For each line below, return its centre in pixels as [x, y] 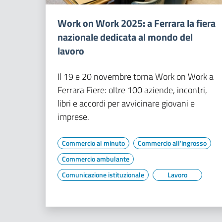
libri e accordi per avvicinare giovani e [126, 103]
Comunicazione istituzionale [103, 174]
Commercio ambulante [96, 159]
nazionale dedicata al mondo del [125, 37]
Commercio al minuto [93, 143]
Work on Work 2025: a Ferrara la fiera [137, 23]
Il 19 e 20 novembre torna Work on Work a [136, 76]
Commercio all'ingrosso [172, 143]
